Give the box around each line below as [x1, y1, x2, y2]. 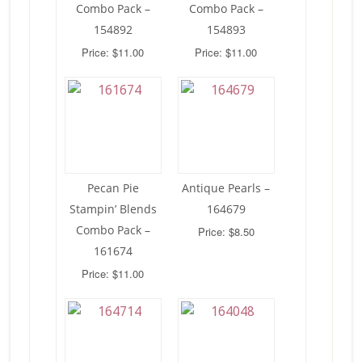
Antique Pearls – [182, 179, 271, 196]
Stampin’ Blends [69, 200, 157, 217]
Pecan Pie [86, 179, 139, 196]
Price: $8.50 [197, 223, 255, 239]
